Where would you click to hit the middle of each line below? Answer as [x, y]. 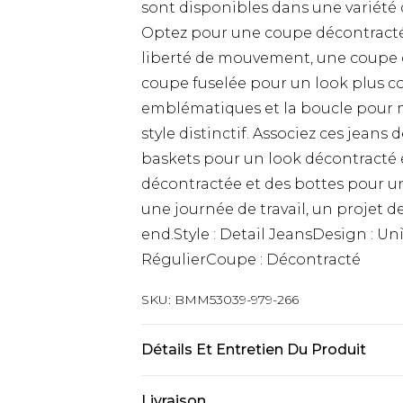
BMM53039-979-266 [237, 300]
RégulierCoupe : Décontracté [251, 260]
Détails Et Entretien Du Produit [254, 349]
